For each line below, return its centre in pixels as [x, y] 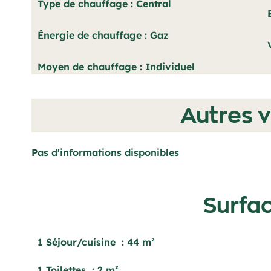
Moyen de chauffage [89, 67]
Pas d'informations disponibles [105, 152]
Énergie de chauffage [91, 35]
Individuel [170, 67]
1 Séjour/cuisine [78, 242]
